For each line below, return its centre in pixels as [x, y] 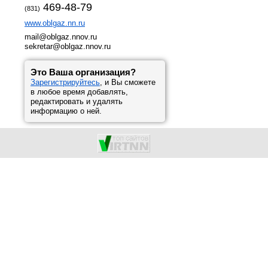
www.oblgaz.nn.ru [55, 23]
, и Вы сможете [128, 82]
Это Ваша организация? [83, 72]
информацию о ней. [66, 111]
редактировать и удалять [77, 101]
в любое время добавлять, [79, 92]
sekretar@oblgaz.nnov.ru [68, 46]
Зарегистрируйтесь [65, 82]
